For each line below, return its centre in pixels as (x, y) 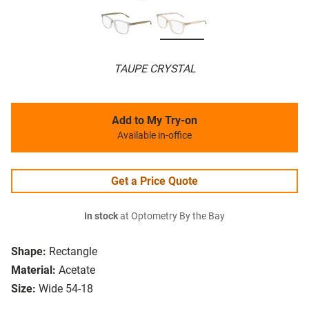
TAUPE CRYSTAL (154, 69)
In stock (101, 217)
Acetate (77, 270)
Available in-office (154, 136)
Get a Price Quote (154, 181)
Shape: (29, 252)
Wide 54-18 (66, 289)
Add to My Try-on (154, 121)
